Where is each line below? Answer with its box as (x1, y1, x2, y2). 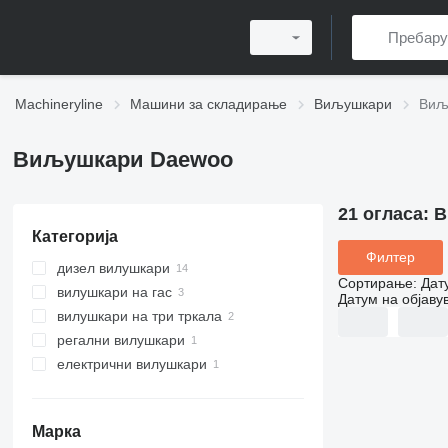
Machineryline (15, 96, 103, 112)
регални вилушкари (56, 332, 185, 348)
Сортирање (337, 274, 413, 291)
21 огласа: (337, 204, 434, 224)
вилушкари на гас (56, 284, 172, 300)
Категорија (31, 228, 118, 245)
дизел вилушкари (56, 260, 170, 276)
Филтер (365, 249, 415, 266)
